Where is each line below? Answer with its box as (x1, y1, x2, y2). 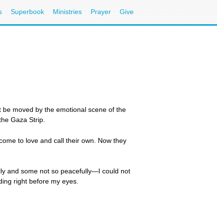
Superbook (11, 8, 44, 15)
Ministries (53, 8, 82, 15)
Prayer (91, 8, 111, 15)
